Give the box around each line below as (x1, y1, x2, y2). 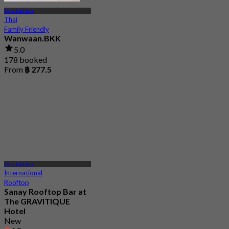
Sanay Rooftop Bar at (4, 187, 86, 197)
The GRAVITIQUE (4, 196, 70, 207)
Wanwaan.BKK (4, 33, 61, 43)
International (4, 169, 42, 177)
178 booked (4, 54, 47, 64)
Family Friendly (4, 25, 49, 34)
